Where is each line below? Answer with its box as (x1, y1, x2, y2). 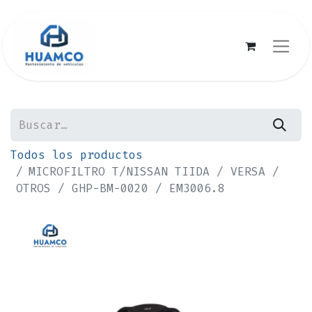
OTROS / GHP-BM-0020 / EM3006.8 (16, 181, 225, 196)
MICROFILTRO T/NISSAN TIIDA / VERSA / (29, 164, 279, 180)
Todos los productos (10, 148, 143, 163)
